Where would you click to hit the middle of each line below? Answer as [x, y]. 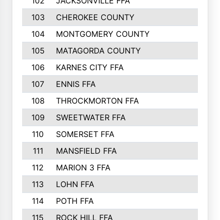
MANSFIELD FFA [86, 151]
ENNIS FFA [76, 84]
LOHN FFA [75, 184]
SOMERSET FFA [85, 134]
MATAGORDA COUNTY [98, 51]
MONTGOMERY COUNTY [103, 34]
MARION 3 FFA [83, 167]
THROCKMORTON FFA [97, 101]
